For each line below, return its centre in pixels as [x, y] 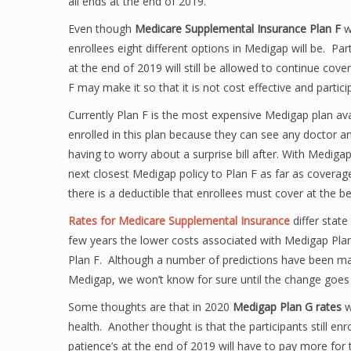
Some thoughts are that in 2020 [150, 307]
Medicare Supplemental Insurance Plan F [238, 29]
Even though [101, 29]
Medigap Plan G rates [287, 307]
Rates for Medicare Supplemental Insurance [179, 221]
